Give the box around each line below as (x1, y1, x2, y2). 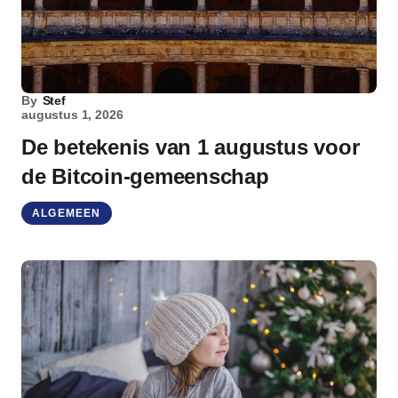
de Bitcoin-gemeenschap (21, 164, 269, 188)
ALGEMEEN (32, 207, 101, 219)
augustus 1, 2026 (21, 107, 123, 122)
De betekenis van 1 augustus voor (21, 135, 360, 159)
